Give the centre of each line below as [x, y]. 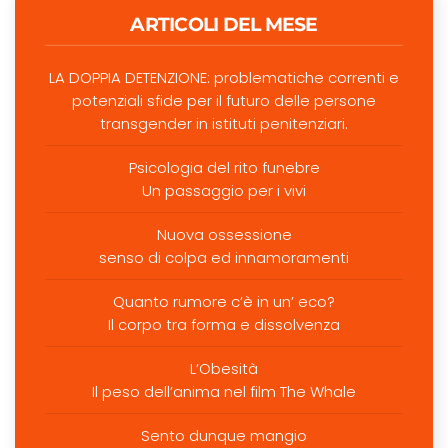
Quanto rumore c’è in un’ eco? [224, 302]
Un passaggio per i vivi [224, 191]
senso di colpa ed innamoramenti [224, 258]
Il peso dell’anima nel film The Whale [224, 392]
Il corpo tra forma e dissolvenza [224, 325]
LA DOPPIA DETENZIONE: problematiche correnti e [224, 78]
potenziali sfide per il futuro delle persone [224, 101]
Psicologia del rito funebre [224, 168]
